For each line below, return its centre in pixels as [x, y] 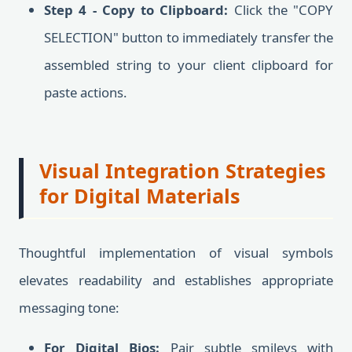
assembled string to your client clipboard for [189, 65]
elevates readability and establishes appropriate [176, 280]
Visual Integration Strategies [183, 170]
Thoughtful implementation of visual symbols [176, 253]
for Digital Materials [140, 196]
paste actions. [86, 92]
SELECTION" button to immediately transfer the [189, 37]
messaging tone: [69, 308]
